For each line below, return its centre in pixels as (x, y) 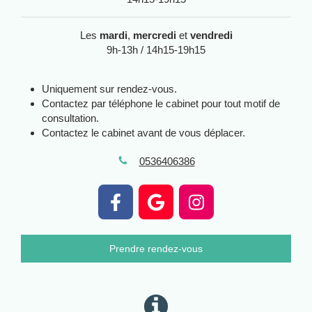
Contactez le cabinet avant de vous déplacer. (143, 132)
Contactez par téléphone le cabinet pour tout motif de (161, 103)
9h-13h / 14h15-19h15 (156, 49)
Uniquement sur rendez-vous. (109, 88)
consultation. (70, 118)
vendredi (211, 35)
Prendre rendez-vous (156, 249)
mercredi (154, 35)
